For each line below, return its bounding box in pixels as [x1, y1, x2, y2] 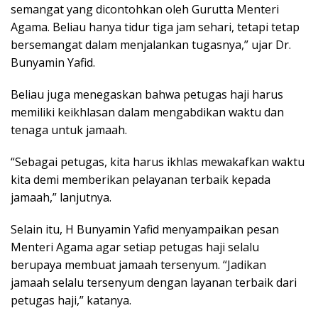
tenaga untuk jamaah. [11, 122, 127, 138]
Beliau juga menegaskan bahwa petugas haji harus [11, 87, 283, 103]
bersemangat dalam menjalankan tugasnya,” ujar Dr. [11, 37, 291, 53]
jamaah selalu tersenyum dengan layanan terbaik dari [11, 275, 297, 291]
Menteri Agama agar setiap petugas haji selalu [11, 239, 259, 256]
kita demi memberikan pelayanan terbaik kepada [11, 172, 270, 188]
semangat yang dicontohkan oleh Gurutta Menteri [11, 1, 279, 18]
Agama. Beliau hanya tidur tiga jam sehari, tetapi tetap [11, 19, 300, 35]
